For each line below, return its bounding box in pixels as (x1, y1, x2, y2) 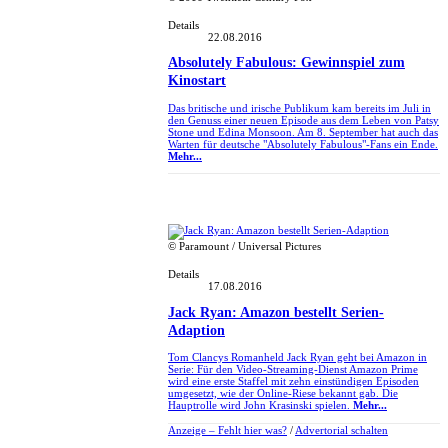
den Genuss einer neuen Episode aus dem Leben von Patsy (168, 113, 439, 126)
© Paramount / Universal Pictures (168, 240, 321, 253)
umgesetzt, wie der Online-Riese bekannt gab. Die (168, 387, 398, 400)
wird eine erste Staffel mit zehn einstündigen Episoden (168, 375, 419, 388)
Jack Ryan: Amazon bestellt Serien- (168, 304, 384, 320)
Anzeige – (168, 423, 218, 436)
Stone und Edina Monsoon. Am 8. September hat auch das (168, 125, 438, 138)
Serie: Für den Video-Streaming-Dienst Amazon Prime (168, 363, 418, 376)
